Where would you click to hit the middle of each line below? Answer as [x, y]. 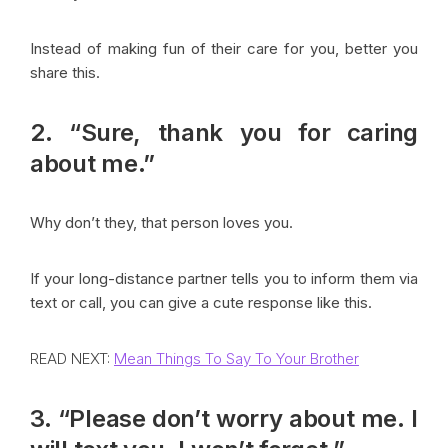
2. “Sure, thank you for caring [224, 132]
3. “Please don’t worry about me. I [224, 418]
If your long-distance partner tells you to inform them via [224, 278]
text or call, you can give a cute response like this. [201, 302]
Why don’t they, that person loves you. [161, 222]
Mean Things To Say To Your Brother [236, 358]
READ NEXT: [72, 358]
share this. [67, 72]
